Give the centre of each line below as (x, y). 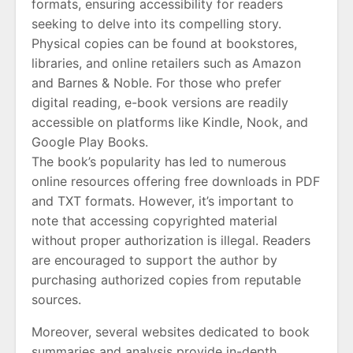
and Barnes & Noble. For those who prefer (156, 83)
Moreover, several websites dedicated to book (171, 332)
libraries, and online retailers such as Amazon (166, 63)
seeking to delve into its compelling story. (156, 24)
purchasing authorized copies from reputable (166, 280)
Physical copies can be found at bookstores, (164, 44)
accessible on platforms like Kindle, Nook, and (170, 123)
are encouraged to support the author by (154, 260)
